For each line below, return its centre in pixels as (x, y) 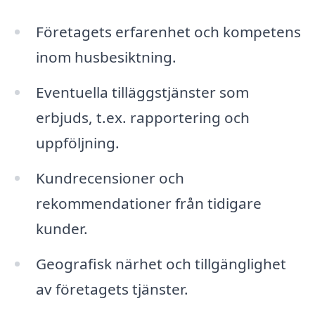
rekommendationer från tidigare (148, 203)
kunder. (62, 228)
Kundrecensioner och (110, 178)
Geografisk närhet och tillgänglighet (161, 263)
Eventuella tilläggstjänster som (142, 92)
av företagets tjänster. (112, 289)
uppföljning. (77, 142)
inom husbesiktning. (106, 57)
